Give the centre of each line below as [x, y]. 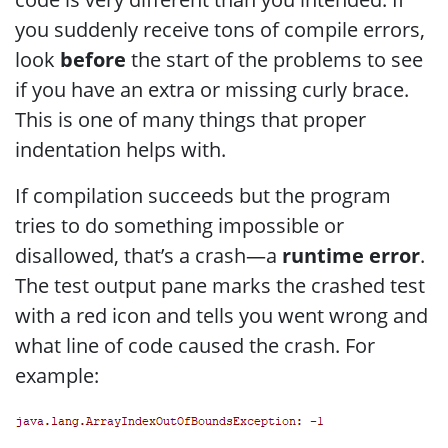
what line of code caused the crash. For [195, 345]
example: [57, 375]
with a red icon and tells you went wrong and [221, 315]
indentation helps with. [120, 149]
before [93, 59]
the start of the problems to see [274, 59]
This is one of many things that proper [190, 119]
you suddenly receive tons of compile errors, [220, 29]
